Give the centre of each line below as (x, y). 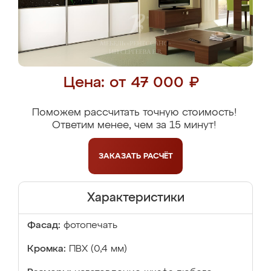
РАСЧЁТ (158, 156)
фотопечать (90, 226)
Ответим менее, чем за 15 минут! (134, 126)
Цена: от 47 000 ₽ (131, 83)
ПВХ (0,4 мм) (98, 249)
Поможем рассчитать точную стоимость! (134, 113)
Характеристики (135, 198)
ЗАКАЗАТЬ (121, 156)
